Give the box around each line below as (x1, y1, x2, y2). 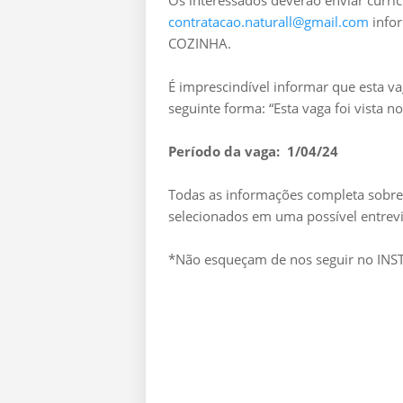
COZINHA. (168, 34, 231, 52)
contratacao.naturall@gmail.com (168, 13, 369, 31)
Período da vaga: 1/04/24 (168, 142, 338, 160)
